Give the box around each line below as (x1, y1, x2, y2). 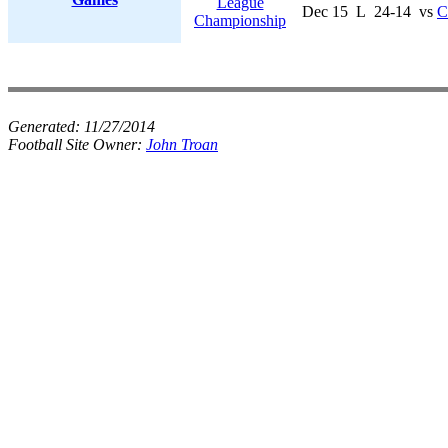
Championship (194, 12, 286, 29)
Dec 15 (302, 3, 348, 20)
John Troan (146, 136, 218, 153)
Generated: (8, 118, 84, 135)
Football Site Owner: (8, 136, 146, 153)
